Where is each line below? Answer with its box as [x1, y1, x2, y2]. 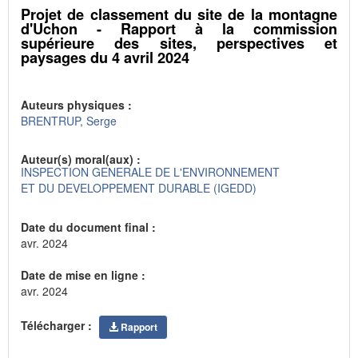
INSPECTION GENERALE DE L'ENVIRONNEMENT [21, 164, 280, 181]
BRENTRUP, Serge [21, 112, 117, 129]
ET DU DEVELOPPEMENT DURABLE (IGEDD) [21, 180, 257, 197]
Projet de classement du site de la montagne [21, 3, 337, 25]
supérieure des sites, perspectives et [21, 32, 337, 54]
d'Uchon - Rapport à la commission [21, 18, 337, 39]
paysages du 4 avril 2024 [21, 46, 189, 68]
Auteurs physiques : [21, 96, 135, 113]
